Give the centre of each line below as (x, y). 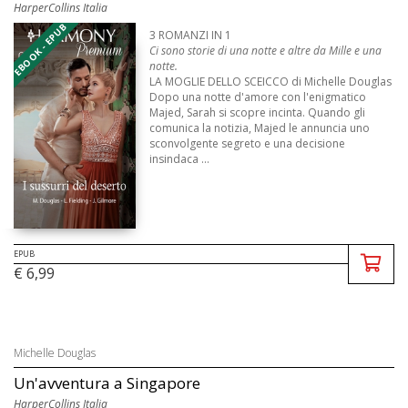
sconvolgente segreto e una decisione (248, 144)
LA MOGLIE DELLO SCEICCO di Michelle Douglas (271, 82)
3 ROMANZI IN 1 (191, 36)
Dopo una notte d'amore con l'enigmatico (258, 97)
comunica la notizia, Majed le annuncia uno (260, 128)
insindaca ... (180, 159)
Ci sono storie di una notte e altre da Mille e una (266, 51)
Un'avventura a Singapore (107, 383)
